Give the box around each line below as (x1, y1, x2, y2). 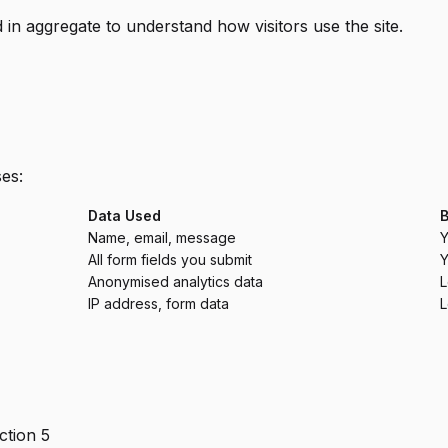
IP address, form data (88, 295, 229, 313)
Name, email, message (88, 229, 236, 247)
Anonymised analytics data (88, 273, 263, 291)
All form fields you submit (88, 251, 252, 269)
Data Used (88, 207, 161, 225)
